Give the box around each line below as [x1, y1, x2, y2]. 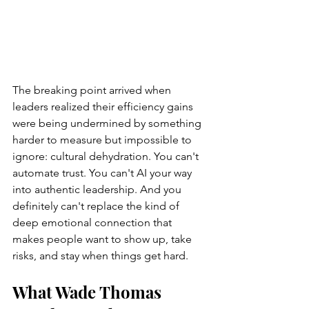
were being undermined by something [12, 117, 204, 130]
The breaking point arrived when [12, 83, 174, 97]
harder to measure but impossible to [12, 133, 195, 147]
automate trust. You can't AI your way [12, 166, 195, 180]
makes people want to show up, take [12, 232, 195, 246]
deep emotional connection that [12, 216, 175, 230]
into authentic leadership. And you [12, 183, 184, 197]
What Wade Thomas [12, 281, 166, 303]
